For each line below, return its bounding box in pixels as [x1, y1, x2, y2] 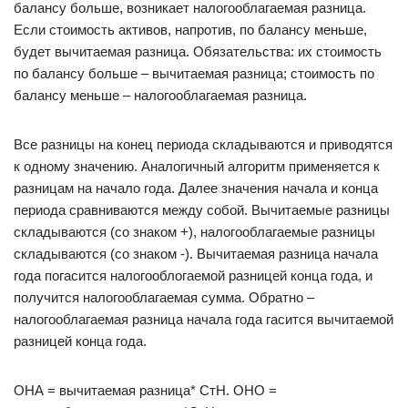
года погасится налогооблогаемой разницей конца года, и [14, 268, 372, 283]
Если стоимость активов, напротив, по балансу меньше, [14, 22, 367, 37]
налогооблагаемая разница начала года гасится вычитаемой [14, 311, 393, 327]
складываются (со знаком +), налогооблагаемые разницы [14, 224, 375, 240]
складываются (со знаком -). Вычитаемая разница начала [14, 246, 378, 261]
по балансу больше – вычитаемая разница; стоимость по [14, 66, 374, 81]
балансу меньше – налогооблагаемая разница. [14, 87, 307, 103]
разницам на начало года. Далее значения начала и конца [14, 180, 378, 196]
